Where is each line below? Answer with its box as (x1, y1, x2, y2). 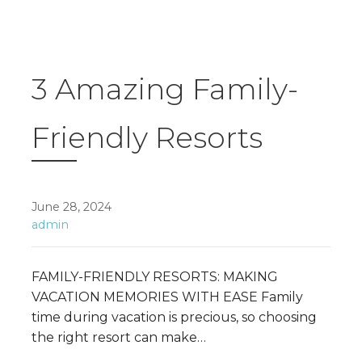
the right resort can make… (32, 329, 206, 345)
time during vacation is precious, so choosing (32, 309, 317, 325)
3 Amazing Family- (32, 70, 298, 107)
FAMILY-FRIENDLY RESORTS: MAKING (32, 268, 278, 284)
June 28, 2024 (32, 199, 112, 214)
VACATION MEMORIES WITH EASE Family (32, 288, 303, 305)
